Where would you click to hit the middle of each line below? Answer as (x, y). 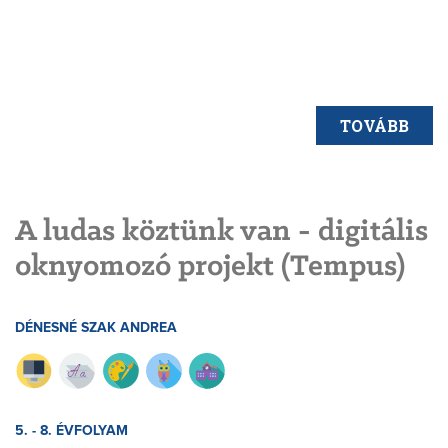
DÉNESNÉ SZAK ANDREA (96, 328)
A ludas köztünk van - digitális (221, 232)
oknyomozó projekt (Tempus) (210, 267)
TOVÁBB (374, 125)
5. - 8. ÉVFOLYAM (71, 430)
